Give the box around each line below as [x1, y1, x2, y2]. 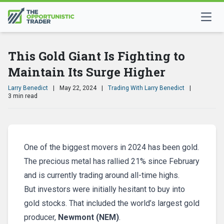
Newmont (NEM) [58, 212, 119, 222]
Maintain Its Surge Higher [8, 64, 165, 80]
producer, [24, 212, 58, 222]
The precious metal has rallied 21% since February [24, 156, 199, 166]
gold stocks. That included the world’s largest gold [24, 198, 199, 208]
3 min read [8, 92, 37, 99]
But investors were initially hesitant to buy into [24, 184, 185, 194]
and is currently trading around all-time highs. [24, 170, 179, 180]
